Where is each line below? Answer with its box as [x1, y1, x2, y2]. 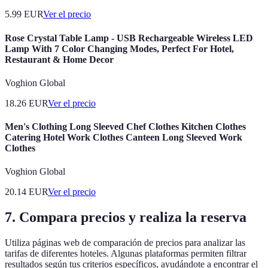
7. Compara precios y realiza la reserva [5, 209, 246, 226]
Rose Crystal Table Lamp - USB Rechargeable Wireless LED [5, 32, 253, 43]
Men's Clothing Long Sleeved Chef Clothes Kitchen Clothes [5, 121, 246, 132]
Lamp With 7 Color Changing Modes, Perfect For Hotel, [5, 43, 234, 54]
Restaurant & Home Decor [5, 54, 114, 65]
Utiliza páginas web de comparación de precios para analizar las [5, 237, 245, 248]
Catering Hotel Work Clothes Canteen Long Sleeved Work [5, 132, 242, 143]
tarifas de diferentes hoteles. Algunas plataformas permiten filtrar [5, 248, 246, 259]
